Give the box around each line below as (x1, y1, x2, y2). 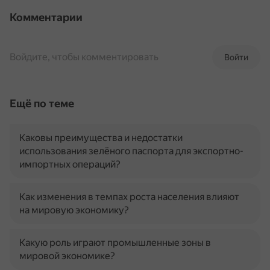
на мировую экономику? (19, 204, 129, 216)
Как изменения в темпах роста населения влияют (19, 191, 239, 202)
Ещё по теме (10, 97, 74, 110)
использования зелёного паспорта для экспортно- (19, 145, 243, 157)
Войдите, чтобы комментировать (10, 51, 159, 63)
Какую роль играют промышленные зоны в (19, 237, 211, 248)
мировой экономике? (19, 250, 115, 262)
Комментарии (10, 11, 83, 24)
